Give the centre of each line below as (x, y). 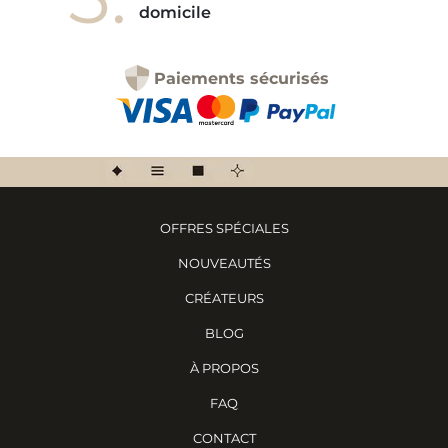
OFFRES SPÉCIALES (224, 228)
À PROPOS (224, 368)
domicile (174, 13)
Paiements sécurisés (241, 79)
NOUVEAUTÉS (224, 263)
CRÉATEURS (224, 298)
